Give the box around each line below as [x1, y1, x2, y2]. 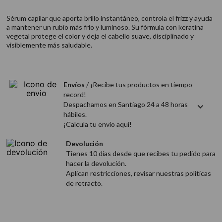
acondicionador [37, 1, 85, 9]
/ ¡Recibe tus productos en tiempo [85, 80, 193, 89]
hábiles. [63, 110, 87, 118]
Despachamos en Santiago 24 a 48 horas [63, 100, 188, 109]
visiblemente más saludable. [6, 41, 92, 49]
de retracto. [66, 179, 103, 187]
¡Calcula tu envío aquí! [63, 120, 132, 128]
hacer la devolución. [66, 159, 127, 167]
